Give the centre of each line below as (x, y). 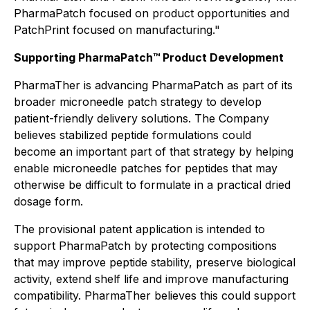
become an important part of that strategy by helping (154, 152)
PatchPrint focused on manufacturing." (117, 30)
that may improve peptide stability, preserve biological (155, 262)
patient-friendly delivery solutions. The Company (142, 118)
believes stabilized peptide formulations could (133, 135)
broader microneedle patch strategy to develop (138, 102)
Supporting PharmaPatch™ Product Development (149, 57)
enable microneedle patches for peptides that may (146, 168)
